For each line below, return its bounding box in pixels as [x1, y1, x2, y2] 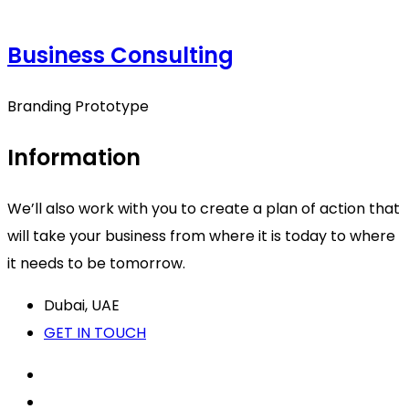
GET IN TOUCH [44, 322, 146, 344]
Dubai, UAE [44, 295, 120, 317]
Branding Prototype [7, 96, 149, 118]
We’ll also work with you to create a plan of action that [7, 198, 400, 220]
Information [7, 142, 141, 173]
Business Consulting [7, 40, 234, 71]
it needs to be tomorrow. [7, 253, 185, 275]
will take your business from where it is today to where [7, 225, 395, 247]
